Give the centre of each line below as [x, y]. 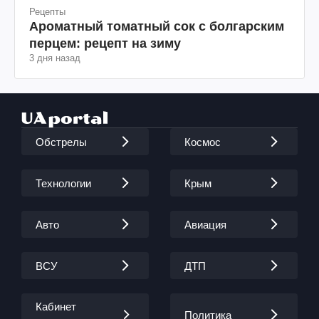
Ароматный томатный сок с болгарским [157, 27]
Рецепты [47, 12]
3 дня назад [55, 58]
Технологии [63, 183]
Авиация [205, 224]
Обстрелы [61, 142]
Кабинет [56, 307]
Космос [203, 142]
